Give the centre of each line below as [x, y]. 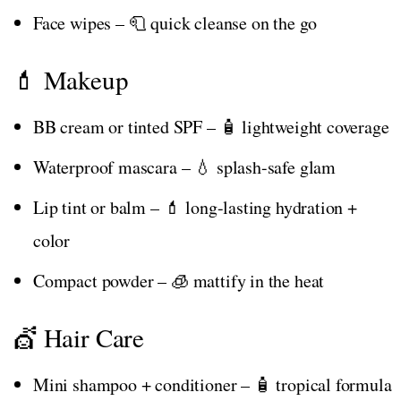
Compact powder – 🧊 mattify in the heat [179, 280]
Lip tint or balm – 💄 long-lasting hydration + [195, 207]
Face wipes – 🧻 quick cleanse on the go [175, 22]
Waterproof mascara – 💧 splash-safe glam [184, 166]
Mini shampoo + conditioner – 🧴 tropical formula [213, 384]
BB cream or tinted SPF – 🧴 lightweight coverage [211, 126]
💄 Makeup [70, 79]
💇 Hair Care [78, 337]
